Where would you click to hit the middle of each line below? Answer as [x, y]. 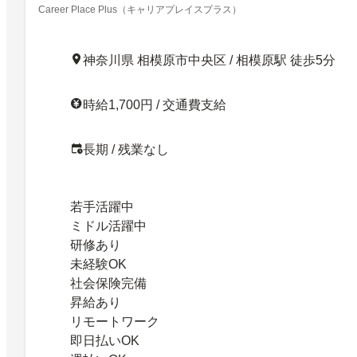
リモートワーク [115, 321]
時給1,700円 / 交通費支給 [155, 104]
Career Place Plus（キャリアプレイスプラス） [140, 9]
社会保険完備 [108, 283]
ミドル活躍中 [108, 226]
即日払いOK [105, 340]
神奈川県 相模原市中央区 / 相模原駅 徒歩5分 [209, 60]
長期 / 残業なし [126, 149]
